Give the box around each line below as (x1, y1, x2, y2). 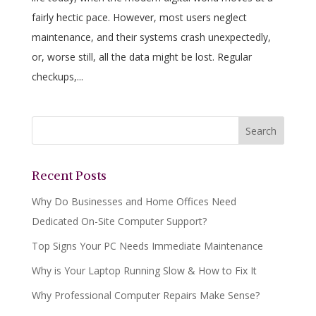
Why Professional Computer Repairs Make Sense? (31, 288, 260, 302)
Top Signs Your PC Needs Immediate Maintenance (31, 238, 263, 253)
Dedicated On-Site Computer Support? (31, 214, 207, 228)
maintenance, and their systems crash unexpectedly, (31, 30, 271, 44)
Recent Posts (31, 166, 107, 183)
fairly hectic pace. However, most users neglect (31, 10, 247, 24)
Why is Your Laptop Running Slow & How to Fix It (31, 263, 257, 277)
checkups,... (31, 69, 83, 83)
